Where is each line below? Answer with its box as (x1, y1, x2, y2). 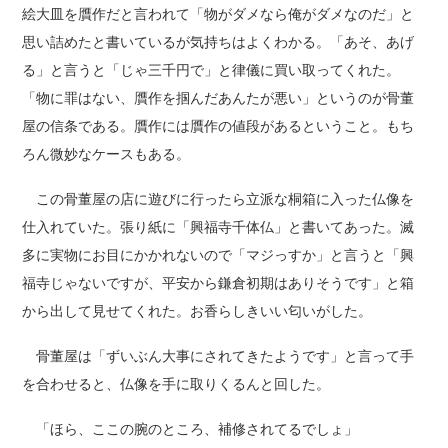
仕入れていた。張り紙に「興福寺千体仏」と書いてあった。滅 (22, 217, 415, 237)
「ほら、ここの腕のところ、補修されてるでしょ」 (22, 419, 359, 439)
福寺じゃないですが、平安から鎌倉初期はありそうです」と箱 (22, 273, 415, 293)
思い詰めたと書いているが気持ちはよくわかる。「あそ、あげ (22, 32, 415, 52)
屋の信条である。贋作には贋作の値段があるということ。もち (22, 116, 415, 136)
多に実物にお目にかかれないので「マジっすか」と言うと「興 (22, 245, 415, 265)
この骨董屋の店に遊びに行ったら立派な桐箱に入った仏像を (22, 189, 415, 209)
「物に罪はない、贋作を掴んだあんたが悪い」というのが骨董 (22, 88, 415, 108)
